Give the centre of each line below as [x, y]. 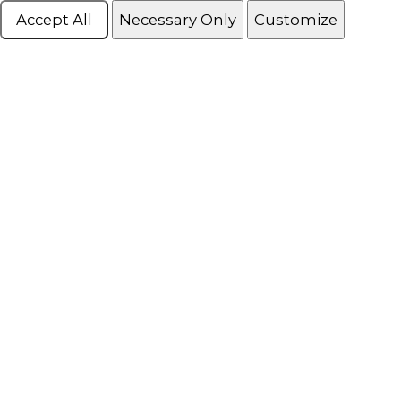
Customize [296, 19]
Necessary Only [178, 19]
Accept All [54, 19]
